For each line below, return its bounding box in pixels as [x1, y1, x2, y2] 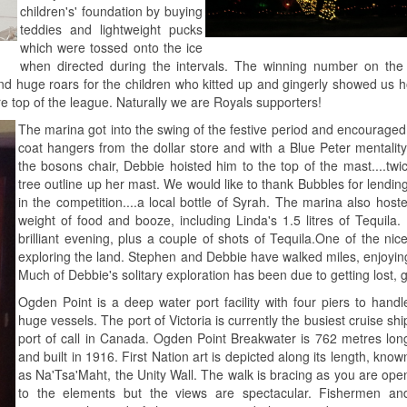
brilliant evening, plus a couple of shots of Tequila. [18, 228, 316, 247]
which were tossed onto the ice [20, 37, 203, 56]
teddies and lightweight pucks [20, 19, 203, 38]
